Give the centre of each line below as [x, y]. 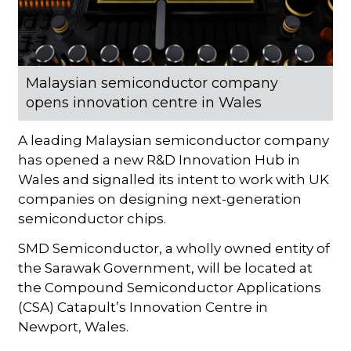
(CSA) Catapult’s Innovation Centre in [143, 307]
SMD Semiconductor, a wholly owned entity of [174, 248]
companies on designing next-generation [160, 199]
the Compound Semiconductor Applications [170, 287]
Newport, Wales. [74, 326]
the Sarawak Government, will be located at [166, 268]
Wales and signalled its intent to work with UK [174, 179]
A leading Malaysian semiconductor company [174, 140]
